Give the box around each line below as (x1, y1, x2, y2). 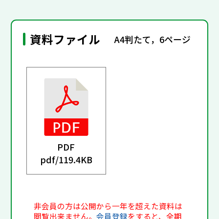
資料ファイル (30, 31, 101, 48)
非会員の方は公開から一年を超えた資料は (34, 200, 183, 212)
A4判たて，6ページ (114, 32, 191, 45)
